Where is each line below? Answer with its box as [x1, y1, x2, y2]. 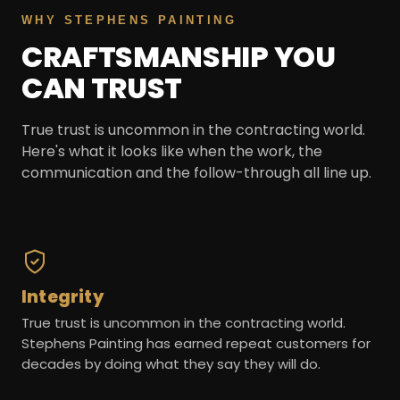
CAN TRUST [21, 67, 183, 108]
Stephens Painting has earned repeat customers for [21, 334, 371, 354]
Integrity [21, 285, 104, 310]
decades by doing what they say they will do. [21, 354, 321, 374]
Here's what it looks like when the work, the [21, 140, 322, 162]
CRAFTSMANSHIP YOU [21, 36, 336, 77]
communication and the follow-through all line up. [21, 162, 371, 183]
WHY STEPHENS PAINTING [21, 12, 237, 27]
